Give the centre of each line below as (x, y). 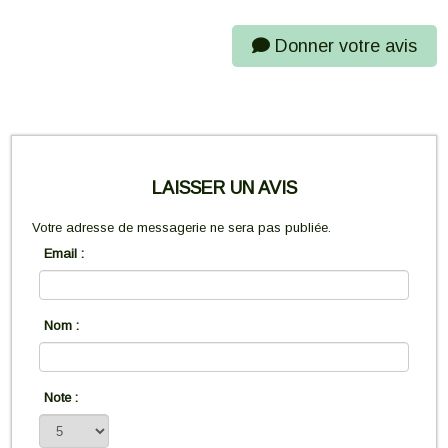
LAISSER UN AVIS (224, 188)
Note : (61, 398)
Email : (64, 254)
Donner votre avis (343, 46)
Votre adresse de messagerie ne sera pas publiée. (182, 228)
